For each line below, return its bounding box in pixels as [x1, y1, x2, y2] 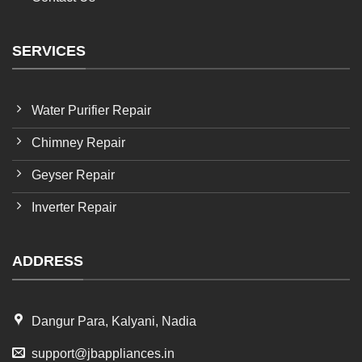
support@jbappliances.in [32, 346, 175, 360]
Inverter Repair [32, 200, 116, 215]
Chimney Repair [32, 136, 125, 150]
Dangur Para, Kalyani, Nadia [32, 314, 196, 328]
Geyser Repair [32, 168, 115, 183]
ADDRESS [12, 253, 83, 270]
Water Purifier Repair [32, 103, 151, 118]
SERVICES [12, 42, 86, 59]
